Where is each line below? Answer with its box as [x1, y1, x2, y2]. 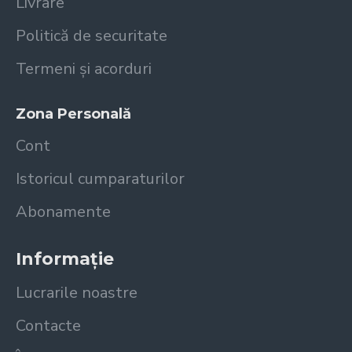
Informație [16, 248, 114, 269]
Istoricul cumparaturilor [16, 168, 185, 189]
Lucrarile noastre [16, 282, 137, 303]
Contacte [16, 315, 81, 336]
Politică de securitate [16, 25, 167, 46]
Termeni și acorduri [16, 58, 152, 79]
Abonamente [16, 201, 111, 222]
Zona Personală [16, 105, 131, 123]
